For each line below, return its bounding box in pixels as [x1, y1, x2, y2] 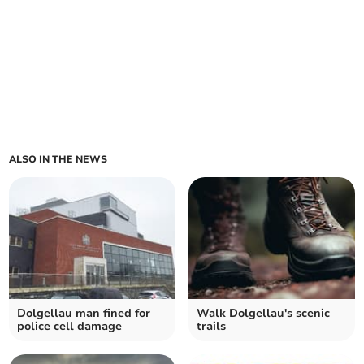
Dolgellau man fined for [17, 305, 151, 321]
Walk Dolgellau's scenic [197, 305, 330, 321]
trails [197, 318, 226, 334]
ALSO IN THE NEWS [9, 153, 108, 166]
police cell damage [17, 318, 123, 334]
